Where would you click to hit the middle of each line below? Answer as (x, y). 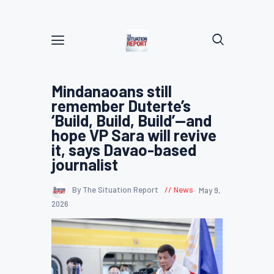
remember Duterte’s (121, 106)
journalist (85, 164)
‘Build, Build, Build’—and (131, 120)
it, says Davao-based (124, 150)
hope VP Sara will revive (134, 135)
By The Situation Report (116, 190)
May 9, (209, 190)
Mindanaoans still (112, 91)
